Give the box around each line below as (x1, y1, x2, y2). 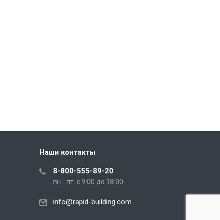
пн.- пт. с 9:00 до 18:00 (53, 178, 123, 186)
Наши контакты (39, 148, 95, 157)
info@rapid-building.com (53, 197, 132, 207)
